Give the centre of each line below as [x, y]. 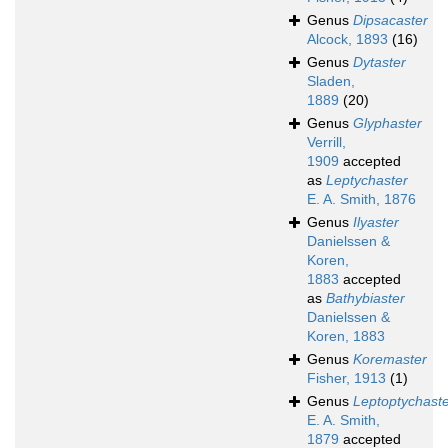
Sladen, [331, 81]
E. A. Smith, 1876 [361, 199]
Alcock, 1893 [347, 39]
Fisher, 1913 [346, 378]
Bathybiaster [365, 298]
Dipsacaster [390, 20]
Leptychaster [367, 180]
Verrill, [326, 142]
